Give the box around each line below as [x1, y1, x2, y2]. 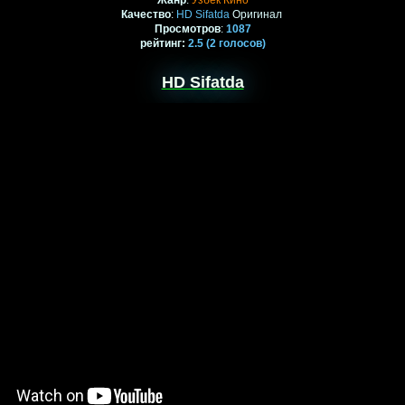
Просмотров [154, 23, 221, 36]
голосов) [215, 37, 266, 51]
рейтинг [139, 37, 182, 51]
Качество [120, 8, 171, 22]
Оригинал [229, 8, 285, 22]
